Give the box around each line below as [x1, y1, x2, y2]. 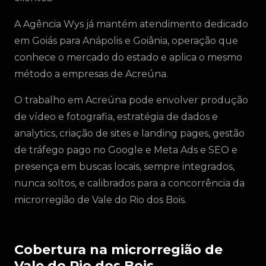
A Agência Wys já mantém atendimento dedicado [14, 18, 248, 30]
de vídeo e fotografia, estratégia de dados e [14, 111, 218, 122]
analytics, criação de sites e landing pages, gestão [14, 128, 245, 139]
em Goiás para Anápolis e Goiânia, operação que [14, 35, 238, 46]
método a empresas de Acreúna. [14, 68, 168, 80]
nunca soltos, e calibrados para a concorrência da [14, 178, 245, 189]
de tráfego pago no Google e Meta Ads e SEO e [14, 144, 237, 156]
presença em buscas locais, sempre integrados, [14, 161, 235, 172]
